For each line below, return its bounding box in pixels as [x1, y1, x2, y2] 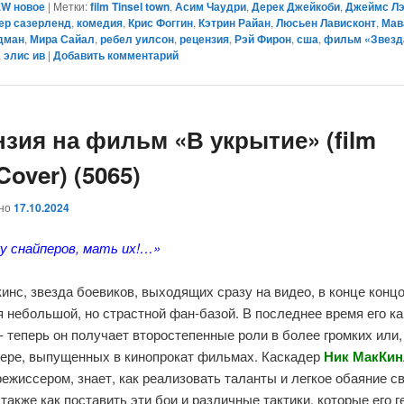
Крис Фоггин [128, 14, 194, 32]
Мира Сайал [30, 31, 96, 48]
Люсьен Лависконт [276, 14, 377, 32]
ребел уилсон [100, 31, 175, 48]
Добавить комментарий [53, 47, 179, 64]
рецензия [179, 31, 230, 48]
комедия [77, 14, 124, 32]
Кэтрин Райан [198, 14, 271, 32]
